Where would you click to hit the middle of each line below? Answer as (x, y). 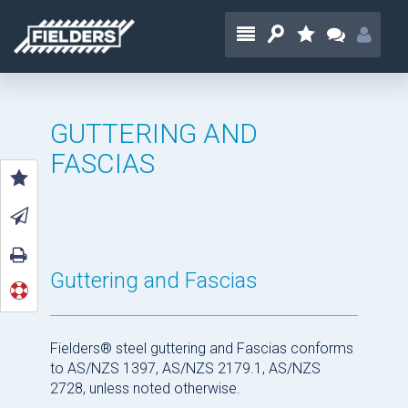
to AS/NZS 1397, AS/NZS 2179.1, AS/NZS (185, 368)
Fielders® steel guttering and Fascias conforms (202, 348)
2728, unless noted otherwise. (145, 388)
